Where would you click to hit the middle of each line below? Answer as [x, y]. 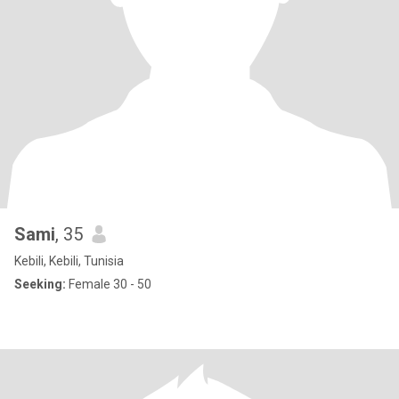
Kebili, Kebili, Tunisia [69, 261]
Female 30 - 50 [109, 284]
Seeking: [40, 284]
